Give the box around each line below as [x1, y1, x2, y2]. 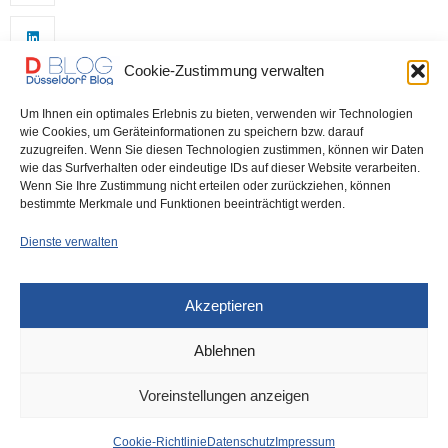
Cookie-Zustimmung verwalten [124, 61, 324, 79]
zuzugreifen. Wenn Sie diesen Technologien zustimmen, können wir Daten [20, 143, 424, 157]
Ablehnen [193, 341, 255, 359]
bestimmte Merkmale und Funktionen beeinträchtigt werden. [20, 197, 345, 211]
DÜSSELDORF [10, 357, 86, 370]
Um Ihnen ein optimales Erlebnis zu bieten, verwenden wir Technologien [20, 107, 413, 121]
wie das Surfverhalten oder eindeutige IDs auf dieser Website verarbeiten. [20, 161, 420, 175]
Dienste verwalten [20, 235, 118, 249]
